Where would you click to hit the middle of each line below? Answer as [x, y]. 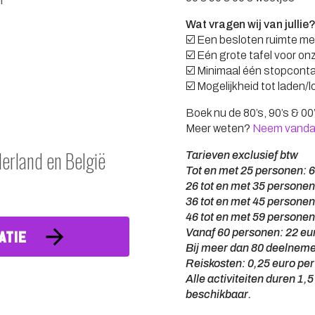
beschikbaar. [219, 294]
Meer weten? [219, 128]
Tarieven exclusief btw [242, 155]
